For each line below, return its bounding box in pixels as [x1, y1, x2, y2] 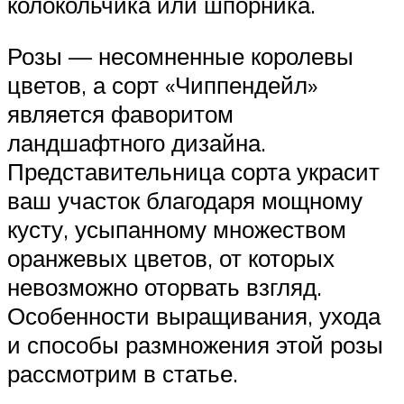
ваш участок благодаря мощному [7, 186, 363, 216]
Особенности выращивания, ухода [7, 301, 381, 331]
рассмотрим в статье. [7, 359, 238, 389]
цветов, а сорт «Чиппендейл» [7, 70, 317, 100]
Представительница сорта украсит [7, 157, 380, 187]
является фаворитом [7, 99, 234, 129]
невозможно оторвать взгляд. [7, 272, 322, 302]
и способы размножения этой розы [7, 330, 383, 360]
